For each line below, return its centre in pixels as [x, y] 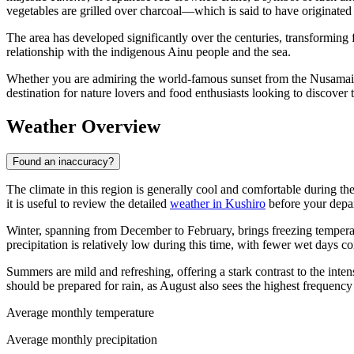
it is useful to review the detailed [88, 204]
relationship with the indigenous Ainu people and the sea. [149, 52]
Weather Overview [83, 127]
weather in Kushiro [218, 204]
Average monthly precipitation [82, 340]
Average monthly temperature [80, 313]
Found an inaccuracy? [63, 162]
